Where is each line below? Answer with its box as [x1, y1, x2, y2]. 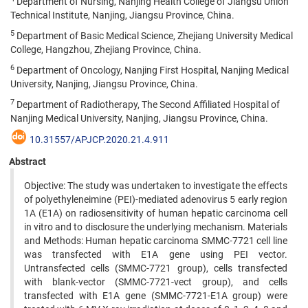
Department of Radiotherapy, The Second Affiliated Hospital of [14, 99, 280, 110]
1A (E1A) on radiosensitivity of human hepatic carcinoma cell [24, 208, 287, 219]
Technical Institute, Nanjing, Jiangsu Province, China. [10, 10, 234, 21]
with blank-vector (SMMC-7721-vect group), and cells [24, 276, 287, 287]
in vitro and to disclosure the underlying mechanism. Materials [24, 221, 287, 232]
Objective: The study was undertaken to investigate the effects [24, 180, 287, 191]
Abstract [9, 156, 46, 167]
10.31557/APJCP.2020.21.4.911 [30, 134, 169, 145]
